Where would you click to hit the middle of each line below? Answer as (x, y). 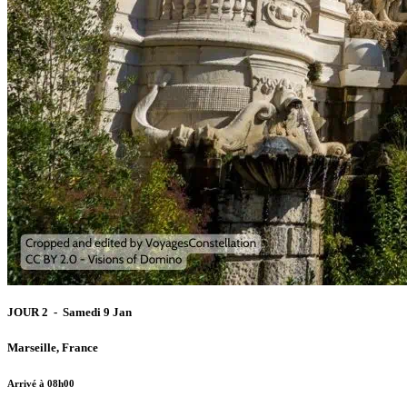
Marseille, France (53, 347)
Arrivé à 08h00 (41, 383)
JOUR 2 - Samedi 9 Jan (71, 313)
